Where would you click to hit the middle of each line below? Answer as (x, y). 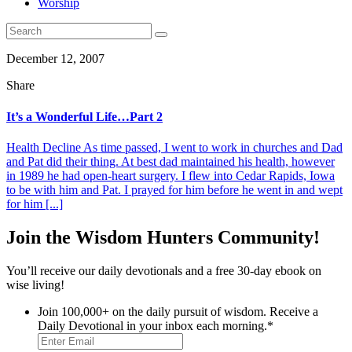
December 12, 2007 (55, 59)
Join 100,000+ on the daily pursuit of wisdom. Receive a (178, 311)
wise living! (35, 284)
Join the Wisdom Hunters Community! (163, 237)
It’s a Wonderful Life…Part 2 (84, 116)
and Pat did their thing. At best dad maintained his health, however (170, 161)
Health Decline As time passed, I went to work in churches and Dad (174, 147)
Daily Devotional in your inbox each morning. (152, 325)
